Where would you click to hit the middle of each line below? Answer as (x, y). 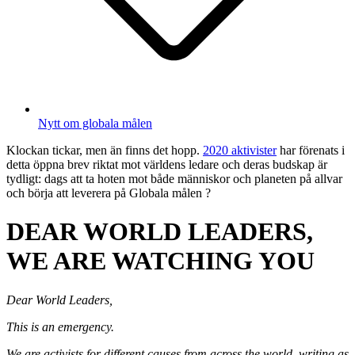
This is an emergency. (60, 326)
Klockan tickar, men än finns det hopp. (105, 150)
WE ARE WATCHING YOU (160, 261)
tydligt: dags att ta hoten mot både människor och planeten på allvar (174, 178)
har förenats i (311, 150)
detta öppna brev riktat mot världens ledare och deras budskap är (167, 164)
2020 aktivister (240, 150)
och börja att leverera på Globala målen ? (109, 193)
